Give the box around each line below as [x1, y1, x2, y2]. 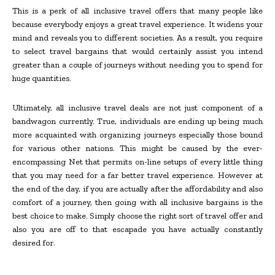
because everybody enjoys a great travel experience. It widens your [12, 18, 263, 29]
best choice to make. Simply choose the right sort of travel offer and [12, 210, 263, 221]
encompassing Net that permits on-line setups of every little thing [12, 156, 263, 167]
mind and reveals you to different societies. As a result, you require [12, 32, 263, 43]
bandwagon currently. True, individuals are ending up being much [12, 115, 263, 126]
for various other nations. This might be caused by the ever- [12, 142, 263, 153]
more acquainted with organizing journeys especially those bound [12, 129, 263, 140]
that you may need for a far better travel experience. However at [12, 169, 263, 180]
